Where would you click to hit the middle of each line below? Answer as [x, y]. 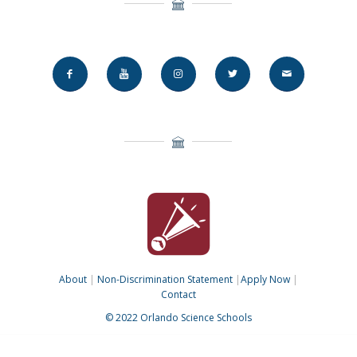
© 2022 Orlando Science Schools [178, 318]
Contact [178, 295]
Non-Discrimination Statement [165, 280]
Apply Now [265, 280]
